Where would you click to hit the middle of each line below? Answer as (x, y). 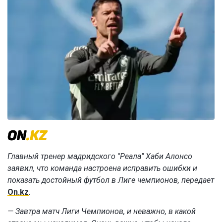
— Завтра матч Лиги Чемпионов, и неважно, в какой (102, 212)
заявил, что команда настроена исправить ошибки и (102, 168)
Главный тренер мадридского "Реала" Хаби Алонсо (100, 157)
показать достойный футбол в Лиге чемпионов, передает (111, 180)
